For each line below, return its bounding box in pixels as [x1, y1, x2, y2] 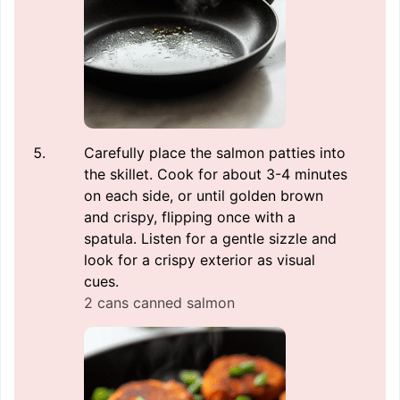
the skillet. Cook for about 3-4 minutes [84, 165, 347, 184]
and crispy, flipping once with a [84, 208, 296, 227]
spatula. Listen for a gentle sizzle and [84, 229, 337, 248]
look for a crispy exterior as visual [84, 251, 315, 270]
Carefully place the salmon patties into [84, 144, 346, 162]
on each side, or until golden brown [84, 187, 323, 205]
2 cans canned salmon [84, 294, 235, 312]
